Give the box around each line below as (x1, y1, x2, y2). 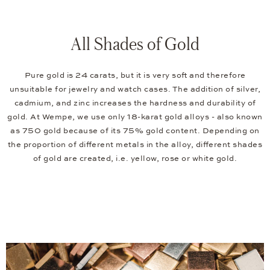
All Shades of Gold (71, 33, 199, 55)
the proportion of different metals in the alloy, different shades (7, 140, 263, 150)
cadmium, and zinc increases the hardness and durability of (14, 98, 256, 108)
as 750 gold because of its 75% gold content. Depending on (10, 126, 260, 136)
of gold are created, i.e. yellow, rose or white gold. (33, 154, 237, 164)
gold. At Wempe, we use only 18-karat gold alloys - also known (7, 112, 263, 122)
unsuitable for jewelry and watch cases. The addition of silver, (9, 84, 261, 95)
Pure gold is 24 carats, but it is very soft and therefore (24, 71, 246, 81)
